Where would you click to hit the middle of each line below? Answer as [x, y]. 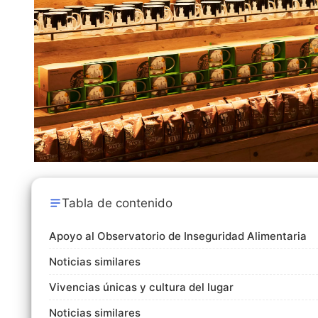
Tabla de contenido [117, 203]
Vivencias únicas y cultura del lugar [141, 287]
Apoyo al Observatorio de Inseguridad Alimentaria [178, 236]
